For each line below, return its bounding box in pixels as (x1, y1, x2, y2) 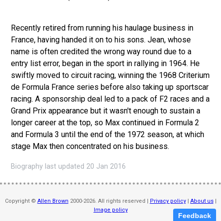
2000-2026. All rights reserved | (68, 197, 150, 204)
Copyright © (4, 197, 37, 204)
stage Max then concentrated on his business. (11, 141, 170, 151)
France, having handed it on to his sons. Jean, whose (11, 35, 191, 44)
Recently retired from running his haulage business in (11, 23, 194, 33)
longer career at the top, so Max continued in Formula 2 (11, 117, 200, 127)
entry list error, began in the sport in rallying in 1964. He (11, 58, 200, 68)
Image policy (93, 206, 128, 213)
